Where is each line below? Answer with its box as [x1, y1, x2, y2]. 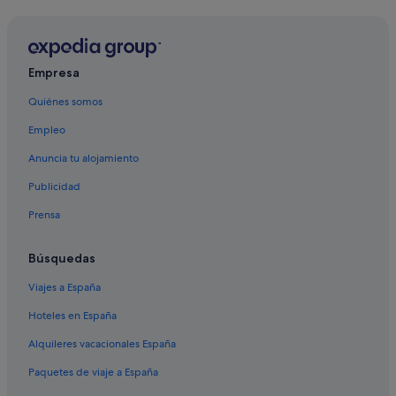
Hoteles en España [28, 308, 117, 324]
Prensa [28, 208, 60, 223]
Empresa [28, 65, 80, 81]
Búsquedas [28, 250, 95, 267]
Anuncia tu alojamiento [28, 151, 139, 166]
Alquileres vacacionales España [28, 337, 176, 352]
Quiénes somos [28, 95, 103, 110]
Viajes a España [28, 280, 101, 295]
